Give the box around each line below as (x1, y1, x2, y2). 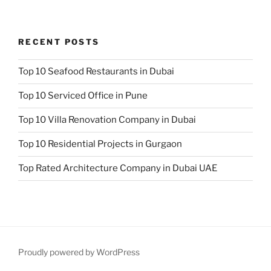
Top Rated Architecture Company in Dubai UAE (18, 163, 217, 174)
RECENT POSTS (18, 37, 100, 47)
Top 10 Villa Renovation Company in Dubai (18, 114, 196, 126)
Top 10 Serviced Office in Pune (18, 90, 148, 102)
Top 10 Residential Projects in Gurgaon (18, 139, 182, 150)
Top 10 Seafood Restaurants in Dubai (18, 66, 174, 77)
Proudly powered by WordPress (18, 246, 140, 257)
